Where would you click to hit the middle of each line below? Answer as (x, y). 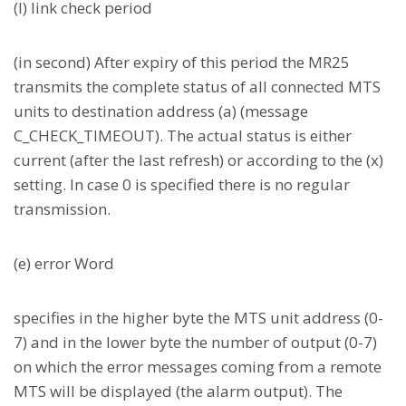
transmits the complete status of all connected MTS (197, 87)
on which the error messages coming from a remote (198, 367)
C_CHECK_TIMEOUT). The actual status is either (183, 135)
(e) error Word (64, 263)
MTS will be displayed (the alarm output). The (178, 391)
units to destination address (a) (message (161, 111)
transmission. (62, 209)
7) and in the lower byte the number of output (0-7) (195, 342)
